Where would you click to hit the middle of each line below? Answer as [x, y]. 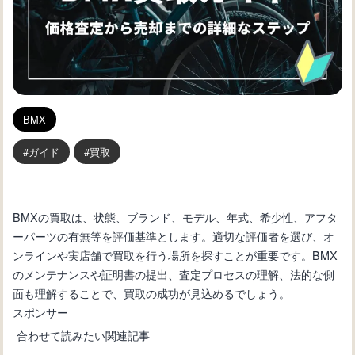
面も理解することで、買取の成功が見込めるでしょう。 [152, 292]
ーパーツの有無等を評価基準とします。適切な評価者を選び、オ [174, 235]
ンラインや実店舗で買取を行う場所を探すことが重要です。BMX [176, 254]
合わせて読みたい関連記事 [84, 334]
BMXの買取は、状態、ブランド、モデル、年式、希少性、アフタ [176, 216]
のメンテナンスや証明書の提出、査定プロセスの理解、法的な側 [174, 273]
